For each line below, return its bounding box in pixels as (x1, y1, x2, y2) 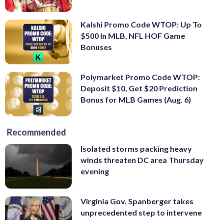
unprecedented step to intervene (81, 208, 202, 218)
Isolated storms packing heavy (81, 144, 192, 154)
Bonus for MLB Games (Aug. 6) (81, 94, 191, 104)
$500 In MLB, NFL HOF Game (81, 31, 185, 41)
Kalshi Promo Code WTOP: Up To (81, 20, 202, 29)
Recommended (7, 127, 66, 138)
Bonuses (81, 42, 112, 52)
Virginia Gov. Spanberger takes (81, 196, 193, 206)
